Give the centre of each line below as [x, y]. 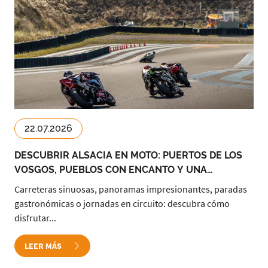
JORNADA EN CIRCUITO [69, 184]
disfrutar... [35, 218]
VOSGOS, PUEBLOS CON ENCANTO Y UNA [111, 170]
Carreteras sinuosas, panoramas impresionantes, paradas [131, 189]
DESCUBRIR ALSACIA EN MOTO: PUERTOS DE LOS [128, 155]
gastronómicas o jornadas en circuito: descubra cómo [122, 203]
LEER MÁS [44, 246]
